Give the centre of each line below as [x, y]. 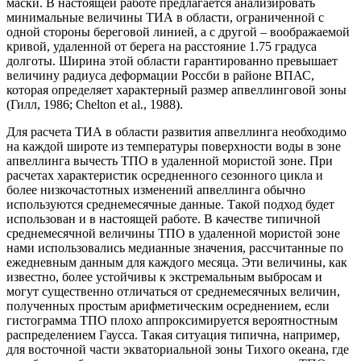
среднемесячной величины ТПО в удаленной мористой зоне [173, 234]
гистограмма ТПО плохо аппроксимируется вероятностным [172, 321]
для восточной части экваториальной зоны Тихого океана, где [178, 350]
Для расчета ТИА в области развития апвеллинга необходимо [176, 132]
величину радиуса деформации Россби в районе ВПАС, [160, 76]
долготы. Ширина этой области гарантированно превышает [172, 61]
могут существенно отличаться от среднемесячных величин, [173, 292]
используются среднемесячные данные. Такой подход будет [170, 205]
